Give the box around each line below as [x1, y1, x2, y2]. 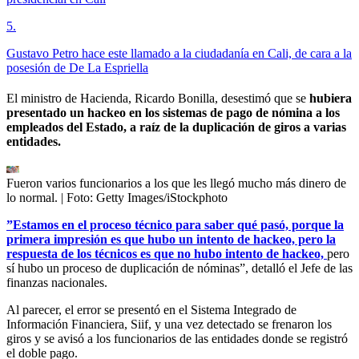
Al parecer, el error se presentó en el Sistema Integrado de [6, 303, 296, 317]
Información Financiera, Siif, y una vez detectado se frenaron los [6, 317, 332, 332]
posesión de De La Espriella [6, 61, 148, 75]
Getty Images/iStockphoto [96, 191, 228, 205]
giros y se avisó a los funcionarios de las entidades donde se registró [6, 332, 348, 346]
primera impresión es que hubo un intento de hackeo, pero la [6, 232, 336, 247]
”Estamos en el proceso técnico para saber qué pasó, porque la [6, 218, 344, 232]
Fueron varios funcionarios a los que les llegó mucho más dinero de [6, 176, 346, 191]
